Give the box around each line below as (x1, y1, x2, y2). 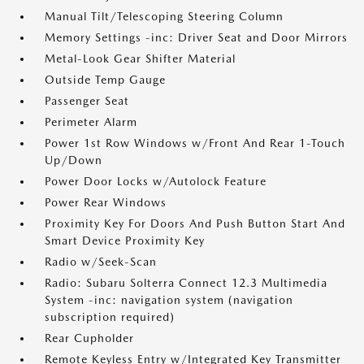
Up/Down (45, 154, 102, 167)
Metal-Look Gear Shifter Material (45, 52, 236, 66)
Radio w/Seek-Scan (45, 255, 157, 269)
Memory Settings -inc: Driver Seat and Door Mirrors (45, 31, 348, 45)
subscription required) (45, 310, 175, 324)
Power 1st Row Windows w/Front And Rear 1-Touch (45, 136, 345, 150)
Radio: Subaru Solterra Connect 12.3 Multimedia (45, 276, 327, 290)
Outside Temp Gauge (45, 73, 166, 87)
